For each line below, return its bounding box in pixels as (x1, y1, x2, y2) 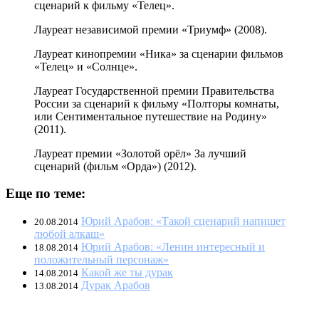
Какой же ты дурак (81, 266, 173, 279)
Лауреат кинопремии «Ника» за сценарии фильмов (34, 47, 283, 60)
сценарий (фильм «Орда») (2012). (34, 159, 197, 172)
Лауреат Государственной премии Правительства (34, 84, 274, 97)
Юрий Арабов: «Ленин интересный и (81, 241, 265, 253)
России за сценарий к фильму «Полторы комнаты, (34, 97, 279, 110)
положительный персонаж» (34, 253, 169, 266)
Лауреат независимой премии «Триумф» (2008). (34, 23, 267, 36)
